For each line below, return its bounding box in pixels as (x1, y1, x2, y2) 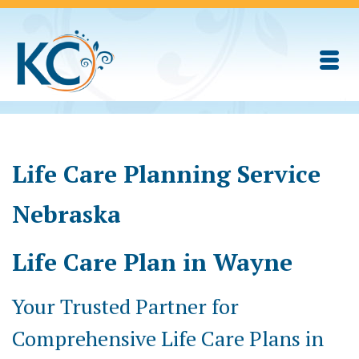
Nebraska (12, 198, 121, 230)
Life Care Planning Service (12, 158, 321, 190)
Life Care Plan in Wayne (12, 246, 292, 278)
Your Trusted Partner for (12, 292, 239, 320)
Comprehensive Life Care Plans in (12, 325, 324, 352)
